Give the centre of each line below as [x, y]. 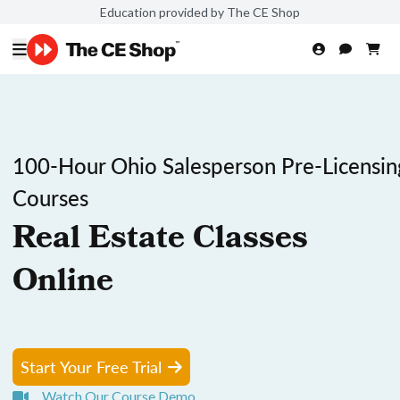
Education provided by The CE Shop [200, 12]
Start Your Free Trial [91, 367]
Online [63, 284]
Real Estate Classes [160, 241]
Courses [50, 197]
